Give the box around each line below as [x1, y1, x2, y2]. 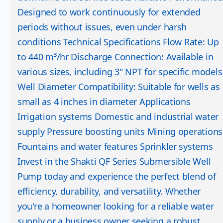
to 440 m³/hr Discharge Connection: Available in [17, 51, 214, 63]
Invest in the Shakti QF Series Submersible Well [17, 155, 211, 168]
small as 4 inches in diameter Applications [17, 96, 191, 108]
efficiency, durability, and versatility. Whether [17, 185, 201, 198]
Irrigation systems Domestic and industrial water [17, 111, 219, 123]
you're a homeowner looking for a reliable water [17, 200, 214, 213]
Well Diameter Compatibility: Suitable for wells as [17, 81, 220, 93]
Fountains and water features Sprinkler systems [17, 140, 213, 153]
